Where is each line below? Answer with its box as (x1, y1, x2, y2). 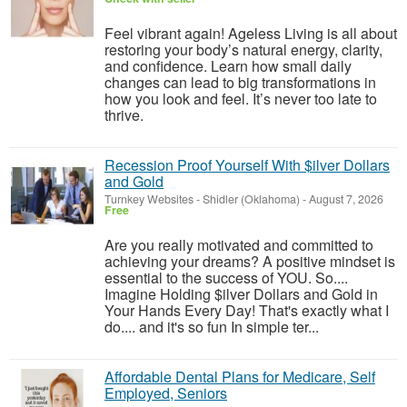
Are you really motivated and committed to (104, 234, 373, 255)
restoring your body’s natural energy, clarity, (104, 39, 382, 60)
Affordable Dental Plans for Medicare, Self (104, 366, 375, 387)
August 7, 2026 (306, 191, 383, 207)
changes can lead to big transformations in (104, 72, 376, 93)
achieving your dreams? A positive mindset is (104, 251, 395, 272)
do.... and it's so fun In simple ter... (104, 316, 319, 337)
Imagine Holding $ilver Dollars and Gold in (104, 283, 378, 304)
